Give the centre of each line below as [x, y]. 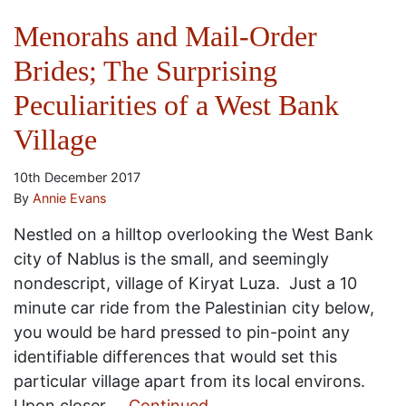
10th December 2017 [77, 177]
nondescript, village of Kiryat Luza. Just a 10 [185, 283]
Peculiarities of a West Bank [176, 105]
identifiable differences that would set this [175, 356]
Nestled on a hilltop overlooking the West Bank [193, 234]
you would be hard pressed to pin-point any [182, 332]
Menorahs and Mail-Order [165, 36]
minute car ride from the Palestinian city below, [194, 307]
